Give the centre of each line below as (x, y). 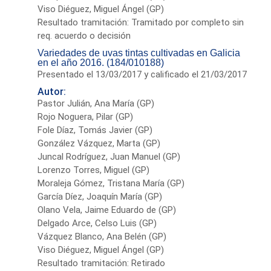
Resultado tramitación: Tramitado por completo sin (141, 22)
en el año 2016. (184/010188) (101, 62)
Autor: (52, 91)
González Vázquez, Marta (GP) (99, 143)
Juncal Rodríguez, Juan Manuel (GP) (109, 156)
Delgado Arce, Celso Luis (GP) (97, 223)
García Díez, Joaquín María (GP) (100, 196)
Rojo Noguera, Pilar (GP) (86, 116)
